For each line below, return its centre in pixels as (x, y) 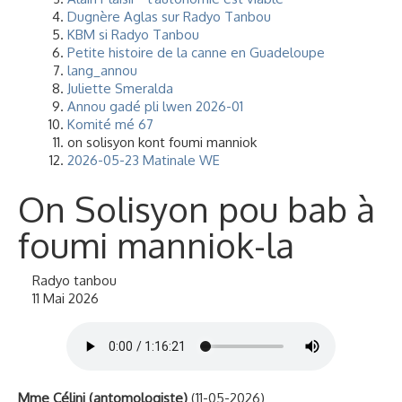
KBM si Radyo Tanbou (133, 35)
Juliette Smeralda (120, 88)
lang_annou (102, 70)
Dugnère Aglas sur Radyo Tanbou (169, 17)
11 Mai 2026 (66, 298)
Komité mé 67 (110, 124)
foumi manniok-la (156, 245)
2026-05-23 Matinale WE (144, 160)
